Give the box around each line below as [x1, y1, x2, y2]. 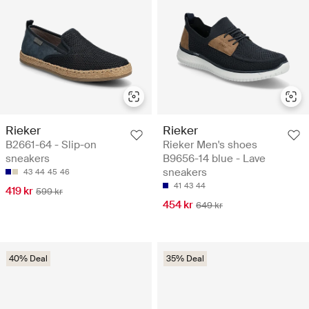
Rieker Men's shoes [163, 137, 257, 152]
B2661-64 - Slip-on [6, 137, 97, 152]
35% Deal [166, 252, 204, 264]
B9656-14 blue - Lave [163, 151, 266, 166]
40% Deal [9, 252, 48, 264]
